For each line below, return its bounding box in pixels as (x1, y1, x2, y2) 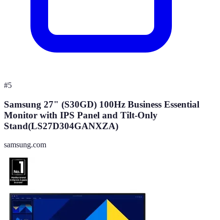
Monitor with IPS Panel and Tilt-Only (4, 110, 158, 120)
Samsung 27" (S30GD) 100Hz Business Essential (4, 99, 199, 110)
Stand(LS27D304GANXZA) (4, 120, 118, 131)
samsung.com (4, 140, 46, 149)
